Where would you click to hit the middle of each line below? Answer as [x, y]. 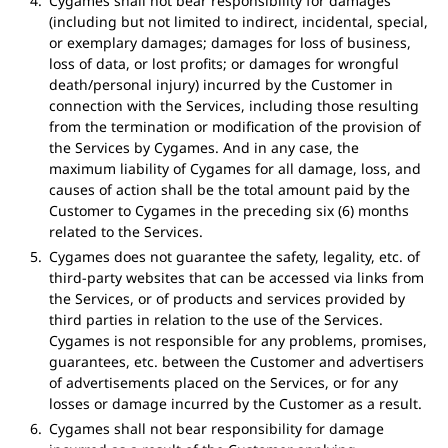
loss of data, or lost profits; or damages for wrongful [223, 63]
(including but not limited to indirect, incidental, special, [238, 21]
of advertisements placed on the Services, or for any [223, 382]
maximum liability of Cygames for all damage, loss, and [234, 168]
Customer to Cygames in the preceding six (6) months [228, 210]
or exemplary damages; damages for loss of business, [229, 42]
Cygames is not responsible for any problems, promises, [237, 340]
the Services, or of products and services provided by [226, 298]
